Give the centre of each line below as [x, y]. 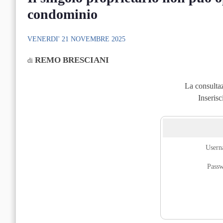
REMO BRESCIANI [72, 60]
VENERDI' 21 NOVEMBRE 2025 [76, 39]
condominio [62, 14]
